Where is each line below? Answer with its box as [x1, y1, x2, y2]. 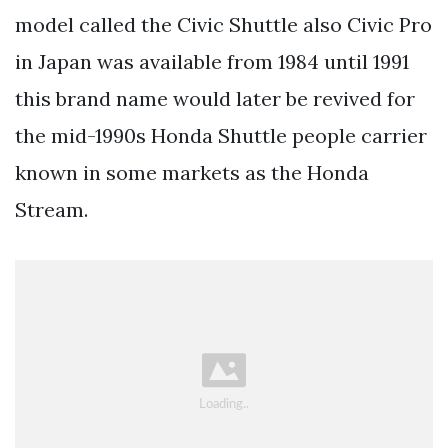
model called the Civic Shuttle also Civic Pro [15, 11, 432, 37]
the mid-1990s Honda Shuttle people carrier [15, 122, 427, 148]
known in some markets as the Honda [15, 159, 369, 185]
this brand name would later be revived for [15, 85, 415, 111]
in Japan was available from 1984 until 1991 [15, 48, 409, 74]
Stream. [15, 196, 88, 222]
